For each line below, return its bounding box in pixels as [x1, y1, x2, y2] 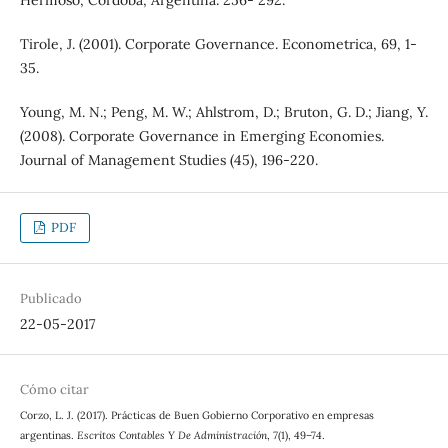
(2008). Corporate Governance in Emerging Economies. [19, 126, 384, 145]
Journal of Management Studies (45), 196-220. [19, 150, 318, 169]
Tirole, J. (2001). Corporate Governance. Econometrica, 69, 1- [19, 34, 417, 53]
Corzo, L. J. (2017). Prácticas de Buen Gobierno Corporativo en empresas [19, 407, 374, 422]
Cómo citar [19, 380, 89, 398]
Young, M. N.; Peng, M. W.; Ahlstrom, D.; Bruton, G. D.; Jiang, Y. [19, 102, 428, 121]
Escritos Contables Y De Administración [76, 427, 267, 442]
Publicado [19, 289, 82, 307]
